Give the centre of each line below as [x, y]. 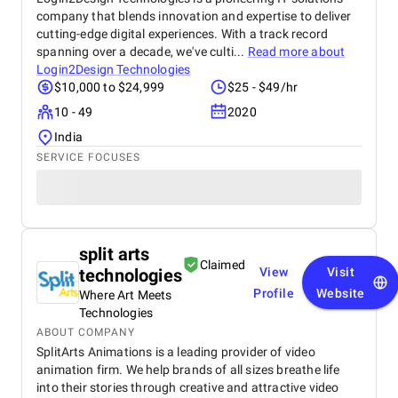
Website [341, 293]
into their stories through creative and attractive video [188, 387]
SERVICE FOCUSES [88, 157]
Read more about [296, 52]
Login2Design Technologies [114, 69]
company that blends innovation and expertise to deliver [194, 16]
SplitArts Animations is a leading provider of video [176, 352]
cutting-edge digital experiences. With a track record [183, 34]
